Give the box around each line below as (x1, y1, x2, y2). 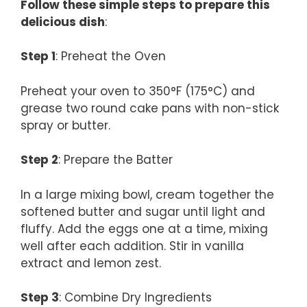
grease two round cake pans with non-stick (21, 99, 279, 116)
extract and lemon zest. (21, 254, 161, 271)
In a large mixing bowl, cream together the (21, 186, 274, 203)
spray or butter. (21, 116, 110, 134)
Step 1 (21, 48, 56, 65)
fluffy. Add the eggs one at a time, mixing (21, 220, 268, 237)
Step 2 (21, 151, 58, 169)
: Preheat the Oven (56, 48, 166, 65)
